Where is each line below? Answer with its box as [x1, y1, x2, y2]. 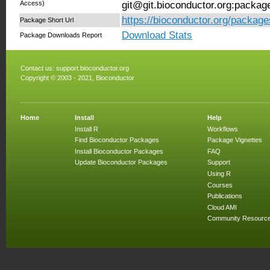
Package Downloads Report [20, 31, 102, 39]
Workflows [207, 125, 238, 133]
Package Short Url [20, 16, 74, 24]
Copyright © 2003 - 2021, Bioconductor [20, 74, 134, 82]
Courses [207, 181, 233, 189]
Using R [207, 169, 231, 177]
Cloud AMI [207, 203, 237, 211]
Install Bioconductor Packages [75, 147, 163, 155]
